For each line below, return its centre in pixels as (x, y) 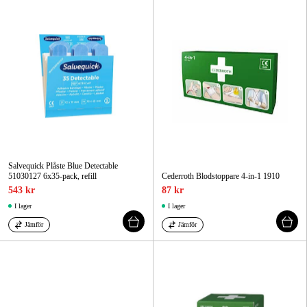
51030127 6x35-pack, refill (52, 176)
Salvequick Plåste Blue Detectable (63, 166)
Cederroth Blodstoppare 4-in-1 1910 (221, 176)
